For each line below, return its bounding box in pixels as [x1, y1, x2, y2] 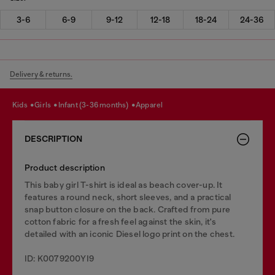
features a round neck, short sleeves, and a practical [25, 192, 231, 202]
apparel [141, 101, 163, 109]
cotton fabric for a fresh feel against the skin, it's [25, 216, 217, 227]
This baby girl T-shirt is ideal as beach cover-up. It [25, 179, 223, 190]
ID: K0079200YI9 [25, 253, 94, 263]
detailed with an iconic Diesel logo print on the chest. [25, 228, 235, 239]
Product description [25, 162, 105, 172]
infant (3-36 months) [60, 101, 130, 109]
